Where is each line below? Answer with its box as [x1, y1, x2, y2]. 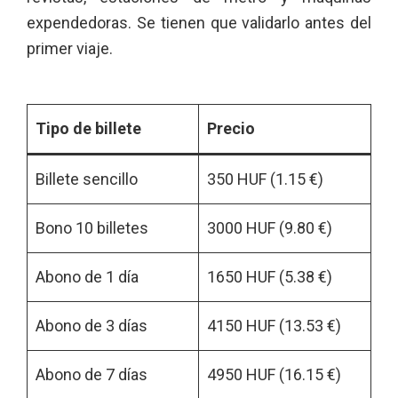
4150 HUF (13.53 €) [207, 316, 341, 335]
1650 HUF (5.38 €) [207, 267, 332, 286]
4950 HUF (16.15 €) [207, 365, 341, 384]
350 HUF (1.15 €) [207, 170, 323, 188]
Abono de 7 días [36, 365, 147, 384]
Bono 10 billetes [36, 219, 148, 237]
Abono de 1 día [36, 267, 139, 286]
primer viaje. [27, 39, 113, 58]
